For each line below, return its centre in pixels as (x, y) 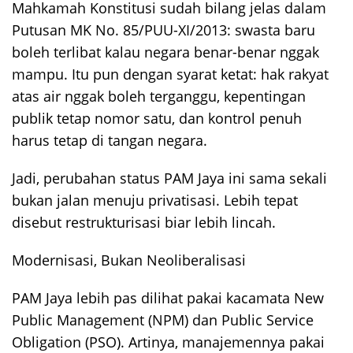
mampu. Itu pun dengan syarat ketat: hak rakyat (170, 74)
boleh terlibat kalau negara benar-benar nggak (165, 52)
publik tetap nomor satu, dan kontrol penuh (157, 118)
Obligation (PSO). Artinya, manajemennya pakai (168, 342)
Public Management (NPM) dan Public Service (163, 320)
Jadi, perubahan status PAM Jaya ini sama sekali (169, 178)
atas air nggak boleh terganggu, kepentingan (159, 96)
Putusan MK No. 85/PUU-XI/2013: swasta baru (163, 30)
